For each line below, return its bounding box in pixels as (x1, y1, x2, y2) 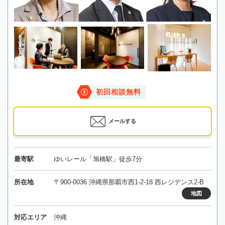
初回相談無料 (96, 88, 141, 96)
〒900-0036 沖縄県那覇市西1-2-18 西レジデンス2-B (53, 178, 204, 186)
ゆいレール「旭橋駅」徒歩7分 (53, 155, 142, 163)
